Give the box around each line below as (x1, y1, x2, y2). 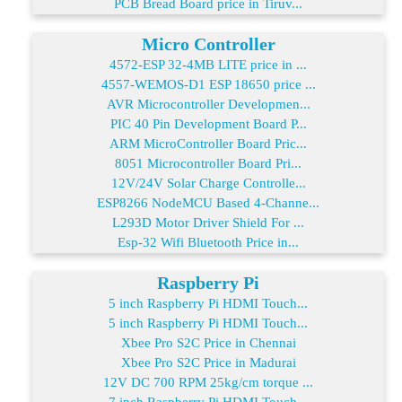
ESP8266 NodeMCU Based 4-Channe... (97, 195, 319, 210)
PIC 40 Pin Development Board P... (109, 116, 307, 131)
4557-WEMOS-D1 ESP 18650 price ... (100, 76, 316, 92)
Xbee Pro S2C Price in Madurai (120, 354, 296, 370)
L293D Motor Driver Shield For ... (112, 214, 304, 230)
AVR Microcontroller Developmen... (106, 96, 310, 111)
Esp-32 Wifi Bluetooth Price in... (118, 234, 299, 249)
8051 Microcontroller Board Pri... (115, 155, 301, 170)
